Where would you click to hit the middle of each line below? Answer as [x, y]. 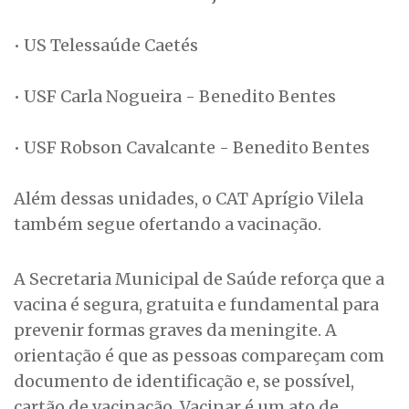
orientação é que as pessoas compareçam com [199, 356]
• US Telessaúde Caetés [106, 46]
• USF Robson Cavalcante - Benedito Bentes [192, 148]
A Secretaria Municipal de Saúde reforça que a [199, 279]
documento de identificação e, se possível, [184, 382]
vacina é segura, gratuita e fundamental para [196, 305]
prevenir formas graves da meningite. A [175, 330]
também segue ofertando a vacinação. [168, 225]
